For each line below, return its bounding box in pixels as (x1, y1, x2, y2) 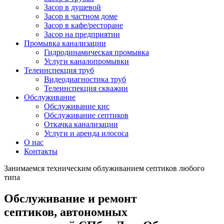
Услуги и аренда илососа (44, 129, 128, 138)
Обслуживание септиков (44, 111, 128, 120)
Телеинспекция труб (24, 66, 94, 75)
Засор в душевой (44, 3, 101, 12)
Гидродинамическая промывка (44, 48, 149, 57)
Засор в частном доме (44, 12, 117, 21)
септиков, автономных (4, 205, 127, 219)
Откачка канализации (44, 120, 118, 129)
